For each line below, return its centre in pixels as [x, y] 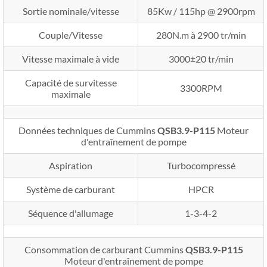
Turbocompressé [201, 165]
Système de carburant [71, 189]
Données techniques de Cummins [88, 130]
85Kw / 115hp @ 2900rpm [201, 11]
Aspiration [71, 165]
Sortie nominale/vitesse [71, 11]
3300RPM [201, 88]
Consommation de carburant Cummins [105, 249]
